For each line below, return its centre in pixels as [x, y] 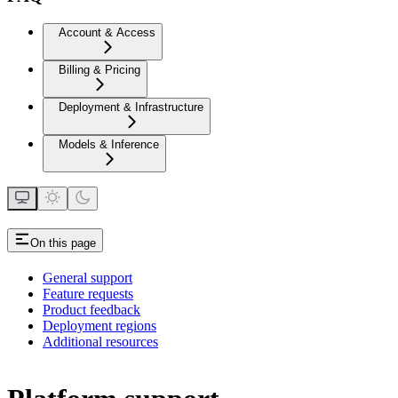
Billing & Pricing [99, 70]
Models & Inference [109, 145]
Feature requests [88, 293]
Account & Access [107, 33]
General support [88, 277]
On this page [63, 243]
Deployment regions [99, 325]
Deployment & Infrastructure [131, 107]
